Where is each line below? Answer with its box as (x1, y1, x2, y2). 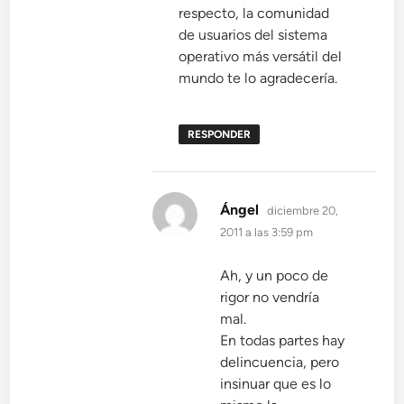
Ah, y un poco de (220, 267, 329, 285)
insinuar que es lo (220, 375, 332, 393)
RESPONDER (188, 128, 252, 142)
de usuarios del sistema (179, 26, 328, 44)
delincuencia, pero (220, 353, 340, 372)
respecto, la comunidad (179, 5, 330, 23)
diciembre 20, (267, 204, 339, 218)
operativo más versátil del (179, 48, 343, 66)
